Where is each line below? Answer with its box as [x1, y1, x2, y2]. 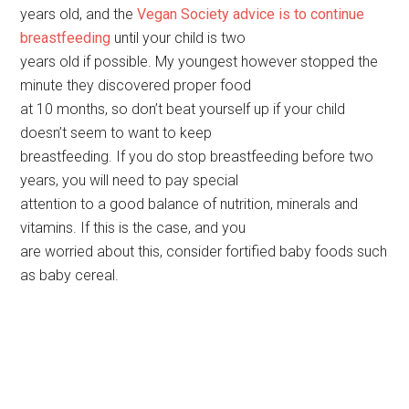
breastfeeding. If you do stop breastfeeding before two [20, 148, 374, 166]
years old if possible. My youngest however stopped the [20, 53, 379, 71]
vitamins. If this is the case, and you [20, 219, 246, 237]
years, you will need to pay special [20, 172, 239, 190]
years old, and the [20, 5, 138, 24]
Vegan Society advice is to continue [137, 5, 365, 24]
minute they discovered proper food [20, 77, 252, 95]
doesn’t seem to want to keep [20, 124, 213, 142]
